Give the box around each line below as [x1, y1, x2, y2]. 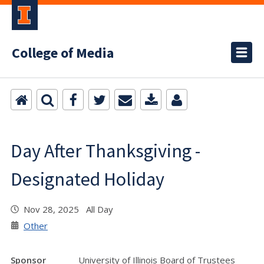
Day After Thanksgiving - [11, 139, 200, 163]
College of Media [12, 43, 114, 64]
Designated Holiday [11, 167, 164, 191]
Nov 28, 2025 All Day [24, 203, 113, 215]
